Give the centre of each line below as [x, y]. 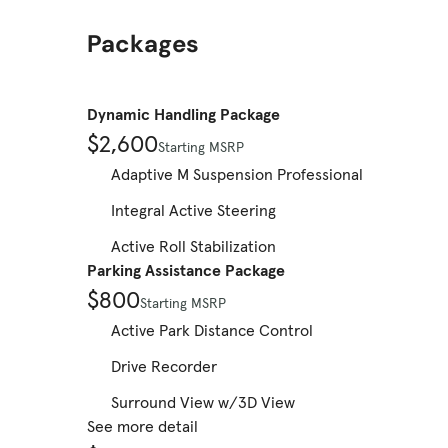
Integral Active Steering [193, 210]
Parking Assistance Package [186, 270]
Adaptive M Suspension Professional [237, 174]
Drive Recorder [164, 366]
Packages [143, 44]
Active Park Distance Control [212, 330]
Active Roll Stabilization [193, 246]
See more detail [142, 426]
